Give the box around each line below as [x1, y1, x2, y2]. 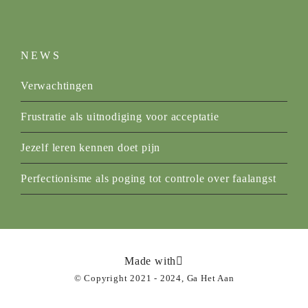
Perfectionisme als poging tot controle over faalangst [21, 172, 276, 184]
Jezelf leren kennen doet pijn [21, 141, 161, 153]
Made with [124, 254, 177, 267]
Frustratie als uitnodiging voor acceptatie [21, 110, 219, 122]
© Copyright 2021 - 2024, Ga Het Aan [74, 273, 234, 283]
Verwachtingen [21, 79, 93, 91]
